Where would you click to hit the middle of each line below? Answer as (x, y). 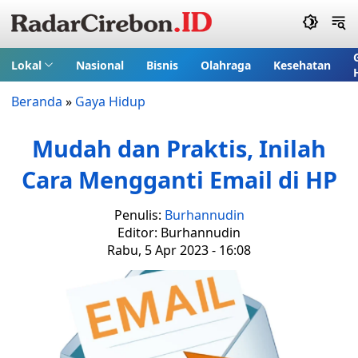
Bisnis (162, 65)
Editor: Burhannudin (179, 233)
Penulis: (139, 215)
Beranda (37, 101)
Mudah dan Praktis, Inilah (179, 148)
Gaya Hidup (110, 101)
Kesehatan (302, 65)
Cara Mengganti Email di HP (179, 179)
